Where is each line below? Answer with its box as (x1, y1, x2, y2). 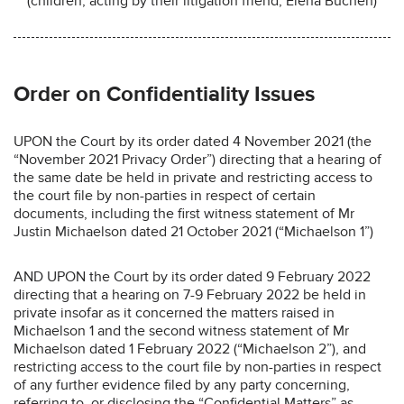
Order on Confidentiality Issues (14, 80, 315, 107)
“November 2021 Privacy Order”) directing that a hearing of (14, 150, 381, 169)
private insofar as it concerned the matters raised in (14, 303, 335, 322)
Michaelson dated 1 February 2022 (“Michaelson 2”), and (14, 339, 366, 358)
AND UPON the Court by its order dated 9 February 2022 (14, 267, 371, 286)
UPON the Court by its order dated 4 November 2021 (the (14, 132, 372, 151)
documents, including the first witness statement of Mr (14, 204, 354, 223)
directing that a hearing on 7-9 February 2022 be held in (14, 285, 366, 304)
